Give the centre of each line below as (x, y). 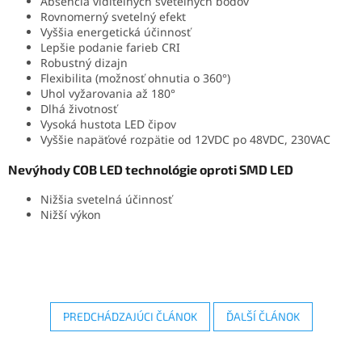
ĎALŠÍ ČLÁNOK (263, 316)
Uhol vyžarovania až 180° (108, 93)
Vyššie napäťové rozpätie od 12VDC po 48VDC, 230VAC (185, 139)
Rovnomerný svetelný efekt (113, 16)
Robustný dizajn (84, 62)
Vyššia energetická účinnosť (116, 32)
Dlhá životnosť (79, 108)
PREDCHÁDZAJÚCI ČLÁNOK (130, 316)
